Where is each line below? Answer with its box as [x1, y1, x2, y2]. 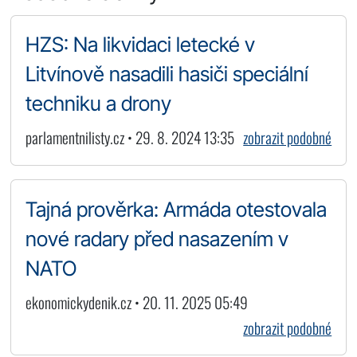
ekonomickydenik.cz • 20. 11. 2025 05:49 [25, 290, 248, 314]
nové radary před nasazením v [25, 226, 288, 251]
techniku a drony [25, 91, 171, 116]
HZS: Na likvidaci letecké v [25, 32, 255, 57]
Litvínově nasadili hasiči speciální [25, 61, 308, 87]
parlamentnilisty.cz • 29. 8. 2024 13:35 [25, 126, 234, 150]
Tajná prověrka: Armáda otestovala [25, 196, 327, 222]
